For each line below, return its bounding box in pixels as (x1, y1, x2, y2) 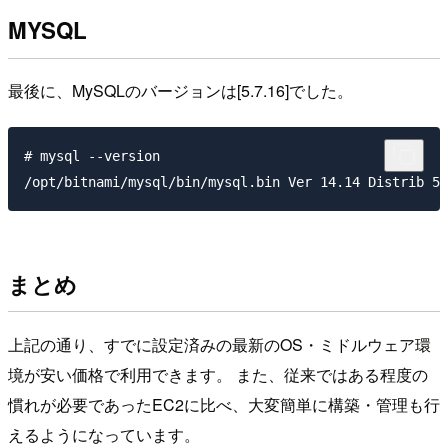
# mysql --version (24, 147, 160, 164)
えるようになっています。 (8, 422, 200, 446)
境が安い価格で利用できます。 (8, 362, 236, 386)
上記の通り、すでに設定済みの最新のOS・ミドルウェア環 (8, 332, 431, 356)
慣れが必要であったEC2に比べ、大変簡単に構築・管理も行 (8, 392, 440, 416)
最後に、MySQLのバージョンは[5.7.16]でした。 (8, 79, 353, 103)
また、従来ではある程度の (236, 362, 428, 386)
